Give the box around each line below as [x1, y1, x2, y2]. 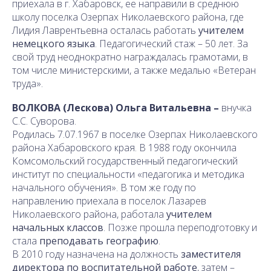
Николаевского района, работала [12, 207, 166, 221]
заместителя [181, 247, 241, 261]
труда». [12, 76, 43, 90]
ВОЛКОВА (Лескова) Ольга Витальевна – [12, 100, 221, 114]
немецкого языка [12, 36, 95, 50]
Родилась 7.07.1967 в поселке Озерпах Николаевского [12, 127, 258, 141]
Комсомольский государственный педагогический [12, 154, 238, 168]
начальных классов [12, 220, 103, 234]
